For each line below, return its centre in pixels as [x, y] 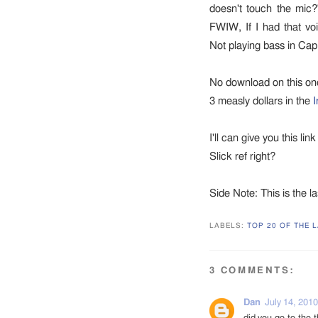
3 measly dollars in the [261, 101]
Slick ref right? [242, 157]
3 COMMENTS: [252, 270]
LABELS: [228, 226]
